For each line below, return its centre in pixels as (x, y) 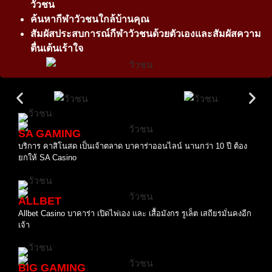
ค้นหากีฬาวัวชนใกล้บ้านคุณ (90, 19)
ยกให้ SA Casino (47, 158)
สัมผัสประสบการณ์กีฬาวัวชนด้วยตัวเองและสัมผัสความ (146, 34)
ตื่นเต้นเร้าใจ (57, 49)
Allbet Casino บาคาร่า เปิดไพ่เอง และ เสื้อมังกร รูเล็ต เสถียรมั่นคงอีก (135, 213)
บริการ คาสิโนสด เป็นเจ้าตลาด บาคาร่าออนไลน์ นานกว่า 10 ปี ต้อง (133, 146)
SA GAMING (49, 134)
